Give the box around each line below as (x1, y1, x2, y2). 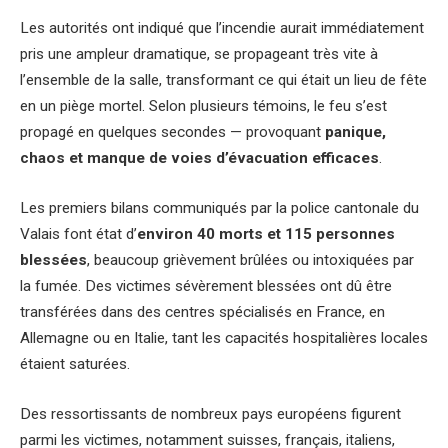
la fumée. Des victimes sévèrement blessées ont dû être (20, 276, 392, 295)
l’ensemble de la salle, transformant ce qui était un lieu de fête (20, 71, 427, 90)
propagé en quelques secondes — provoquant (20, 123, 325, 142)
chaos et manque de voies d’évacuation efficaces (20, 149, 379, 168)
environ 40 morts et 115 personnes (137, 224, 395, 243)
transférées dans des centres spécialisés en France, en (20, 302, 385, 321)
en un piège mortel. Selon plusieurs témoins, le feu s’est (20, 97, 387, 116)
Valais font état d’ (20, 224, 137, 243)
